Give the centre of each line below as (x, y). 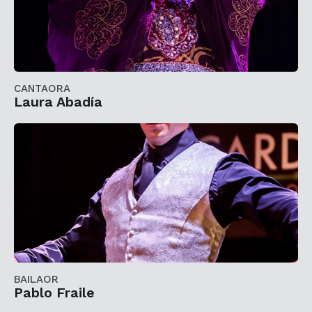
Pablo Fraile (54, 293)
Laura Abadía (58, 102)
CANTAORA (42, 88)
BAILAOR (36, 280)
